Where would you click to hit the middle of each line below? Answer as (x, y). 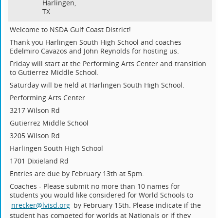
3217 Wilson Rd (35, 110)
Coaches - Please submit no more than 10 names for (95, 186)
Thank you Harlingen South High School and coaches (96, 42)
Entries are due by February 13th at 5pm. (77, 174)
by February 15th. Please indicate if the (136, 205)
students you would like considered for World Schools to (102, 195)
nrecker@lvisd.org (41, 205)
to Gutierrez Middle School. (54, 73)
